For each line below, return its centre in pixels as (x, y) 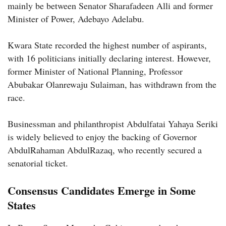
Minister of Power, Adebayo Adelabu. (76, 18)
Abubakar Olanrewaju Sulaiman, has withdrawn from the (112, 84)
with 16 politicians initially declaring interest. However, (109, 58)
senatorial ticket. (38, 163)
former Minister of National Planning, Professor (95, 71)
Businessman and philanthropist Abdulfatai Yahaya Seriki (113, 123)
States (22, 205)
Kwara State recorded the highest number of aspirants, (107, 45)
